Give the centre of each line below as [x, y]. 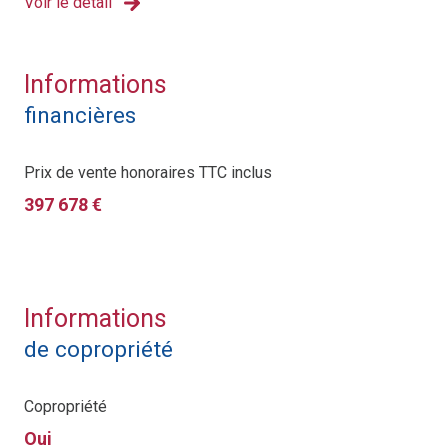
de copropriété [98, 349]
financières [80, 115]
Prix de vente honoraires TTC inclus [148, 173]
